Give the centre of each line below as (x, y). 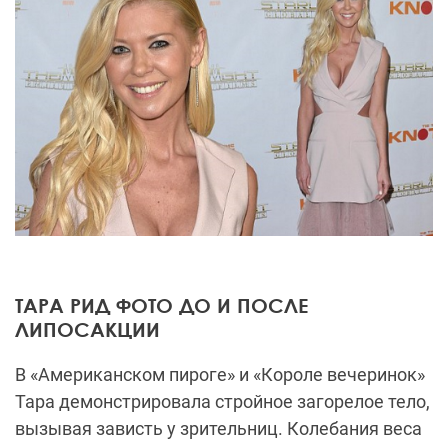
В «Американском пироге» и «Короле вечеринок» (220, 375)
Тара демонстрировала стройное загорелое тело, (222, 402)
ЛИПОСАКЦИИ (87, 329)
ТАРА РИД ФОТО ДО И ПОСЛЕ (161, 305)
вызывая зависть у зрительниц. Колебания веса (218, 429)
